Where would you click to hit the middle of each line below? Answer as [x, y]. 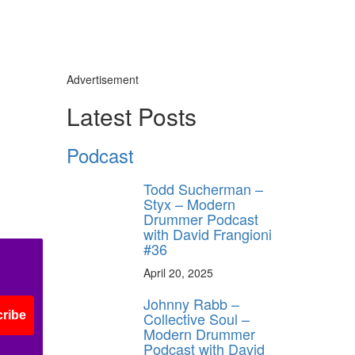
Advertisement [102, 79]
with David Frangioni [208, 233]
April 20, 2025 [178, 272]
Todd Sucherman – [203, 188]
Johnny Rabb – [191, 303]
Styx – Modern [189, 203]
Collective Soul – [197, 318]
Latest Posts [131, 116]
